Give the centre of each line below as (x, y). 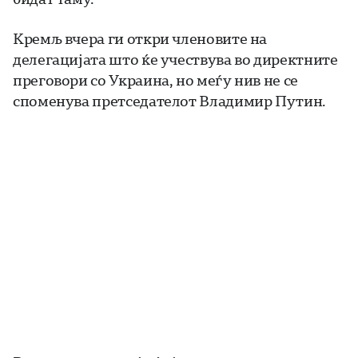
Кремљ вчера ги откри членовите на (140, 39)
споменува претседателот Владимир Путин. (169, 101)
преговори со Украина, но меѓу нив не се (155, 80)
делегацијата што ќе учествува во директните (175, 60)
